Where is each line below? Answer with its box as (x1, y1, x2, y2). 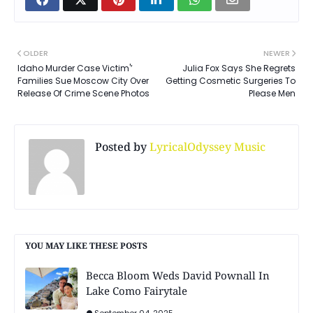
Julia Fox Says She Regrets (182, 61, 296, 74)
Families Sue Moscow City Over (17, 74, 149, 87)
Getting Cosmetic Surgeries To (166, 74, 296, 87)
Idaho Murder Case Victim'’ (17, 61, 133, 74)
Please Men (249, 87, 296, 99)
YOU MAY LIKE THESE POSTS (25, 239, 147, 252)
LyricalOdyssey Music (147, 138, 265, 154)
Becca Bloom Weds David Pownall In (86, 268, 270, 282)
